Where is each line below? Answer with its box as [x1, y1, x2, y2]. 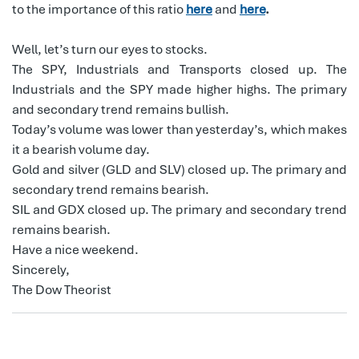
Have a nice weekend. [12, 240, 139, 258]
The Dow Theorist [12, 280, 111, 298]
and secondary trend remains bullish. [12, 100, 229, 118]
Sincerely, [12, 260, 70, 278]
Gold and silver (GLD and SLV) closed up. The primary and [12, 160, 347, 178]
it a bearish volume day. [12, 140, 150, 158]
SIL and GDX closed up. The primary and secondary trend [12, 200, 347, 218]
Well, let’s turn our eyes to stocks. [12, 40, 208, 58]
